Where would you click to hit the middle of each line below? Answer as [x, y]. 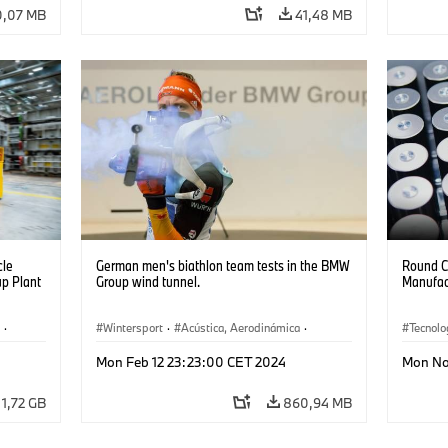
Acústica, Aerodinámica [240, 328]
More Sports [205, 351]
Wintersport [132, 328]
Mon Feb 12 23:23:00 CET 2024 [190, 362]
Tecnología [129, 351]
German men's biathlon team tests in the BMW [222, 266]
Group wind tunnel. [147, 282]
